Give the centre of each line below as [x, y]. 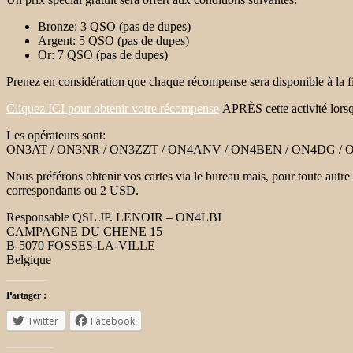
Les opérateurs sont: [56, 135]
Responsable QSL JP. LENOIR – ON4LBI [114, 217]
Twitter [43, 321]
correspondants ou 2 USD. [72, 190]
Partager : [26, 295]
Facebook [113, 321]
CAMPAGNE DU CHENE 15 [84, 231]
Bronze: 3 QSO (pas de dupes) [114, 26]
